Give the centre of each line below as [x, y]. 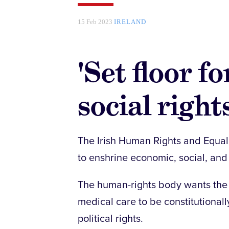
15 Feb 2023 [96, 22]
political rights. [110, 219]
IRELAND [130, 22]
